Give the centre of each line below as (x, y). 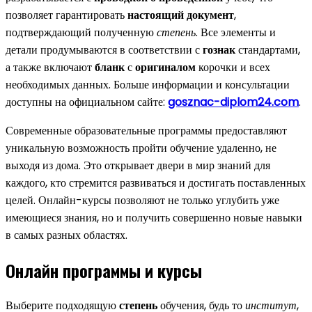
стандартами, (268, 50)
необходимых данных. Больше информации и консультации (148, 85)
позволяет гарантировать (67, 15)
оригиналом (165, 68)
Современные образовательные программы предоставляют (146, 131)
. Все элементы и (236, 33)
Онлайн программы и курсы (104, 271)
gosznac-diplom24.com (233, 102)
